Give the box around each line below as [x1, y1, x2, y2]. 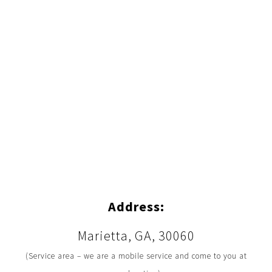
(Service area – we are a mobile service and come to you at [25, 251, 247, 261]
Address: [107, 198, 165, 215]
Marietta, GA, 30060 [77, 227, 195, 244]
